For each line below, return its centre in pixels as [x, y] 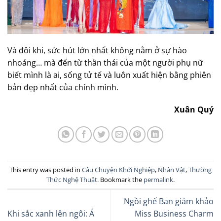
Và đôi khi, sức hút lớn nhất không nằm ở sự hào [97, 50]
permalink [158, 179]
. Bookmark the [120, 179]
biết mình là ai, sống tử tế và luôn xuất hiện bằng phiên [109, 75]
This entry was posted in [46, 169]
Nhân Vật [172, 169]
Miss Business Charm [174, 213]
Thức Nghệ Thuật [72, 179]
